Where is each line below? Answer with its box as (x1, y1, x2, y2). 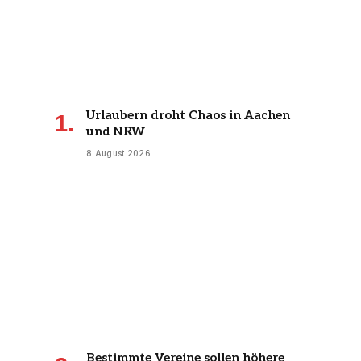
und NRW (86, 123, 145, 139)
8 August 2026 (86, 147, 151, 158)
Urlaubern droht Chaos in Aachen (86, 107, 290, 122)
